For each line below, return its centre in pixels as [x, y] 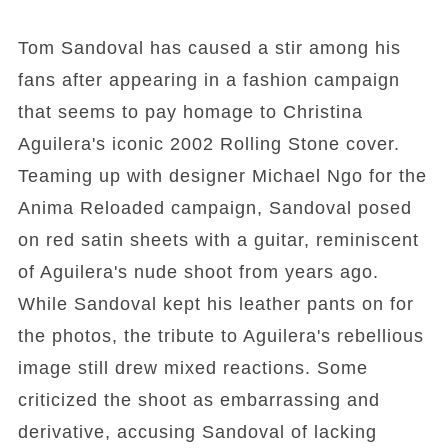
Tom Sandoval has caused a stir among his [209, 48]
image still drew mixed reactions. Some [192, 368]
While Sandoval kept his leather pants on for [215, 304]
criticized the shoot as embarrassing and [198, 400]
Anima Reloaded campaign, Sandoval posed [214, 208]
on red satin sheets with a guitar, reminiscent [218, 240]
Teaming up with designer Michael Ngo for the [222, 176]
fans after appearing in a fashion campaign [208, 80]
